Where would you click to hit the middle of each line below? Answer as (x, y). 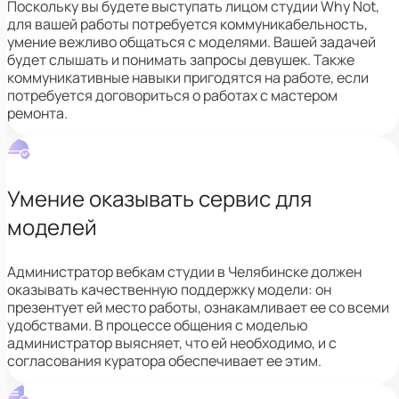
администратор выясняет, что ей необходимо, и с (172, 342)
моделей (52, 226)
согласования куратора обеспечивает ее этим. (164, 360)
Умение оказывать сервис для (159, 198)
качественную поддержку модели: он (206, 289)
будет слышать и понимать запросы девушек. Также (181, 59)
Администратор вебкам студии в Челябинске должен (184, 271)
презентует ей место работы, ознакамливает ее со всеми (198, 307)
